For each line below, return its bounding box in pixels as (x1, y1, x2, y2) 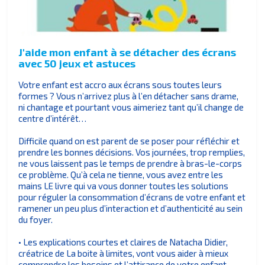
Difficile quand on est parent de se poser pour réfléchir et (18, 135, 240, 147)
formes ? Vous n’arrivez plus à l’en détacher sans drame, (18, 91, 239, 102)
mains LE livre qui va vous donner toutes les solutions (18, 180, 229, 192)
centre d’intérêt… (18, 113, 87, 124)
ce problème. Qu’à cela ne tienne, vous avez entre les (18, 169, 224, 180)
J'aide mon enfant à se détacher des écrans (18, 45, 237, 59)
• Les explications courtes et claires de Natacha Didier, (18, 237, 228, 248)
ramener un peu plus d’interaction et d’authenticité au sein (18, 203, 243, 214)
